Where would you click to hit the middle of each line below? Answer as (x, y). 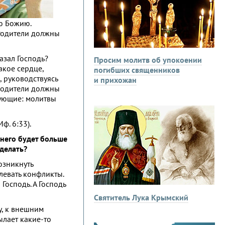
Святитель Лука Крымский (141, 197)
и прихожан (115, 80)
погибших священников (137, 70)
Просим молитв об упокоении (148, 60)
